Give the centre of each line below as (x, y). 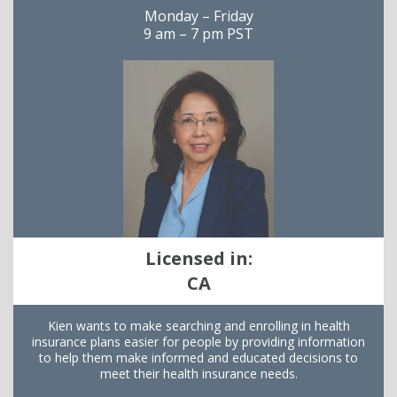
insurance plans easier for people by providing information (198, 341)
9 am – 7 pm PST (198, 33)
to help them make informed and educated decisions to (198, 357)
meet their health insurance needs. (198, 373)
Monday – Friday (198, 16)
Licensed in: (198, 258)
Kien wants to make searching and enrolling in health (198, 325)
